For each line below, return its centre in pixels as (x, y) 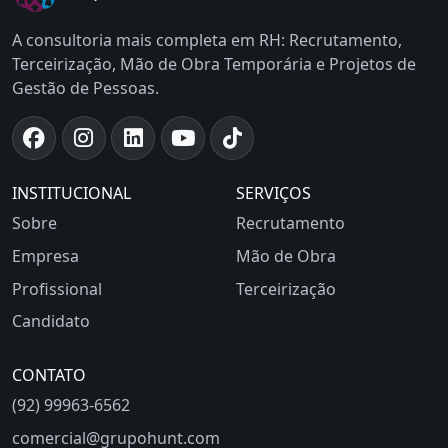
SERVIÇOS (273, 193)
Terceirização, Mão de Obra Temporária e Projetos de (214, 64)
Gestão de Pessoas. (85, 88)
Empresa (45, 255)
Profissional (57, 288)
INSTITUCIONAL (71, 193)
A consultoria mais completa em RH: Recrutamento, (207, 40)
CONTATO (49, 375)
